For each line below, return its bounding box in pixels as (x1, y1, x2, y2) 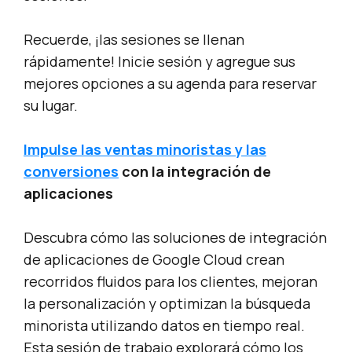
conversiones (24, 162, 119, 181)
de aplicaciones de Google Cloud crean (24, 250, 284, 269)
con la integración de (119, 162, 271, 181)
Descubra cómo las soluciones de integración (24, 228, 327, 247)
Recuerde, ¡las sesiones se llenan (24, 30, 244, 49)
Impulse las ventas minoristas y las (24, 140, 266, 159)
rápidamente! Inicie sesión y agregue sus (24, 52, 295, 71)
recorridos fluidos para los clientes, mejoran (24, 272, 317, 291)
